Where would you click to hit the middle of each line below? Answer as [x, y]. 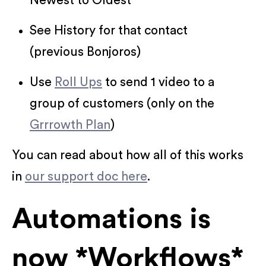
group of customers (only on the [122, 103]
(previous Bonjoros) [85, 52]
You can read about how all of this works [128, 155]
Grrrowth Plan [70, 125]
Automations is [111, 219]
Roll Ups [78, 82]
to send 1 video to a [158, 82]
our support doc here [86, 176]
